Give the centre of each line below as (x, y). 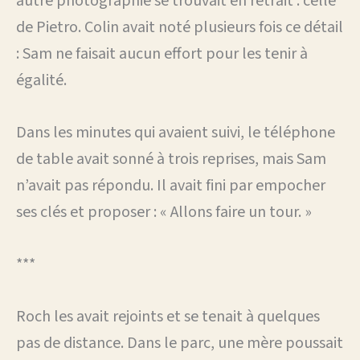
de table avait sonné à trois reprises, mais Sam (171, 159)
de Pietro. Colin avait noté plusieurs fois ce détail (180, 27)
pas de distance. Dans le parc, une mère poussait (180, 343)
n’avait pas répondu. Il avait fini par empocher (171, 185)
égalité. (41, 80)
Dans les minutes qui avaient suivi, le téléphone (176, 132)
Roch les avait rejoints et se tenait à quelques (168, 316)
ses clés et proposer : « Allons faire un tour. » (164, 212)
